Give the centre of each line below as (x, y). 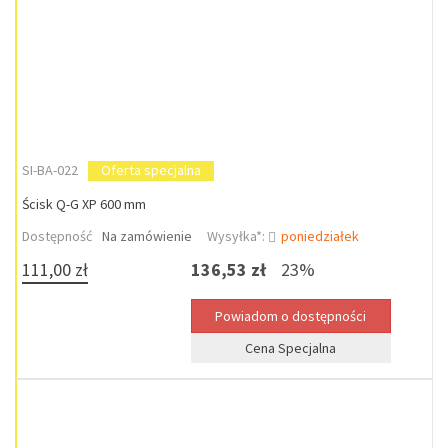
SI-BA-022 (50, 170)
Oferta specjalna (151, 170)
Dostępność (57, 236)
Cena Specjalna (291, 348)
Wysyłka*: (237, 236)
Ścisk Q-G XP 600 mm (84, 204)
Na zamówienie (147, 236)
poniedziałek (320, 236)
